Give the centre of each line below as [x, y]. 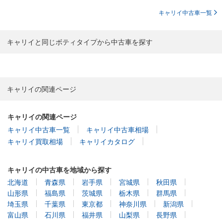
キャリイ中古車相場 [117, 129]
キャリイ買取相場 [35, 141]
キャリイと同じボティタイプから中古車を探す [80, 42]
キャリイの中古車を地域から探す [59, 169]
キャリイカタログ [107, 141]
